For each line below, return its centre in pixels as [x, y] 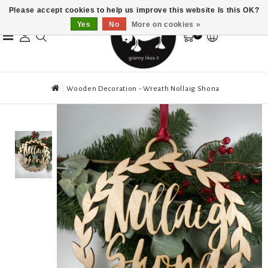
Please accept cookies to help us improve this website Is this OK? [134, 10]
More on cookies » [166, 25]
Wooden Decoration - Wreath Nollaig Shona [143, 89]
